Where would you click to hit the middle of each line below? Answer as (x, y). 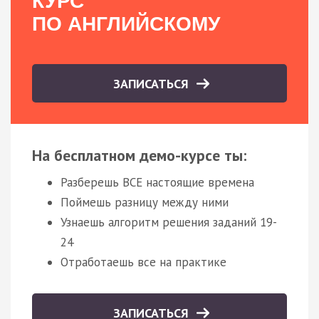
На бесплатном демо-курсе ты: (139, 155)
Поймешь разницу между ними (145, 202)
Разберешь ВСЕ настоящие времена (157, 182)
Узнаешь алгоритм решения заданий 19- (169, 222)
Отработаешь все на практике (143, 262)
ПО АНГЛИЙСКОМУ (126, 23)
